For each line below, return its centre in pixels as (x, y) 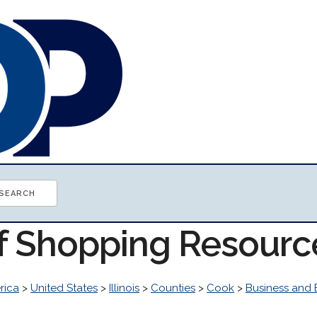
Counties (173, 288)
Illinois (124, 288)
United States (64, 288)
